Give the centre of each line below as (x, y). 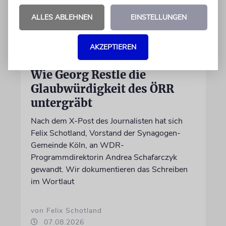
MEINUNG (48, 58)
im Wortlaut (52, 182)
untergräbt (61, 103)
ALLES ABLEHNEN (62, 17)
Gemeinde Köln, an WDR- (77, 145)
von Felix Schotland (66, 211)
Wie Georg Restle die (88, 75)
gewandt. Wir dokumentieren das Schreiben (109, 169)
